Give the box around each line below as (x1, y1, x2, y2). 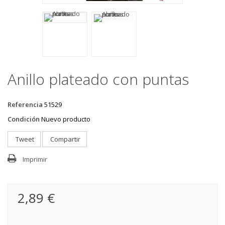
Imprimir (23, 155, 47, 164)
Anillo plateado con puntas (8, 69, 189, 89)
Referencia (8, 100, 43, 109)
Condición (8, 115, 40, 124)
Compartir (49, 135, 80, 144)
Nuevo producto (41, 115, 90, 124)
